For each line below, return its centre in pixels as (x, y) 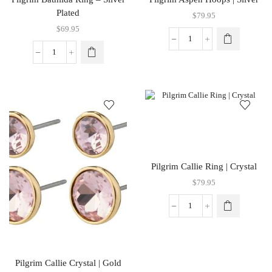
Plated (68, 13)
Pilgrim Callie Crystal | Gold (68, 263)
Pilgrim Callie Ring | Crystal (204, 167)
